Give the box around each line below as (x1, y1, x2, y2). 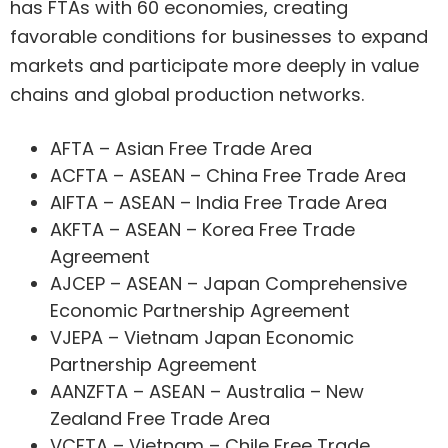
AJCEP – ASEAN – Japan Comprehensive (50, 270, 407, 296)
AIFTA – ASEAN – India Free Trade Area (50, 189, 387, 215)
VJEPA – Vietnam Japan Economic (50, 324, 354, 350)
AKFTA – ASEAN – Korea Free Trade (50, 216, 355, 242)
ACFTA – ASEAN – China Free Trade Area (50, 162, 406, 188)
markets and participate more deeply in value (10, 52, 419, 78)
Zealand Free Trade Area (50, 405, 270, 431)
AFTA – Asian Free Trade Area (50, 135, 312, 161)
